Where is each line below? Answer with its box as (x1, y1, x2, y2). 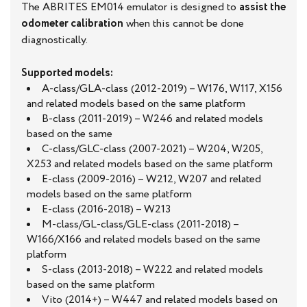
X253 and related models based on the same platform (27, 156, 273, 172)
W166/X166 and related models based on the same (27, 231, 260, 247)
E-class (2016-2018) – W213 (42, 201, 171, 217)
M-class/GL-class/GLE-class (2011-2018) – (42, 216, 238, 232)
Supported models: (21, 64, 113, 81)
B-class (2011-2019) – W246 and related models (42, 110, 263, 127)
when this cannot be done (123, 15, 244, 32)
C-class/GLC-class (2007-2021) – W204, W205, (42, 140, 262, 157)
